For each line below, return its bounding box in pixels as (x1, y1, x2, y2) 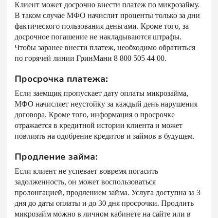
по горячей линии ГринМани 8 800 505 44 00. (15, 54, 166, 62)
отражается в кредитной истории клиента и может (15, 121, 182, 129)
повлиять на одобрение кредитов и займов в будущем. (15, 132, 195, 140)
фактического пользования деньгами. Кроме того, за (15, 22, 189, 30)
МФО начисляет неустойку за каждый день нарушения (15, 100, 198, 108)
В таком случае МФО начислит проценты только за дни (15, 11, 200, 19)
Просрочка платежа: (15, 73, 108, 85)
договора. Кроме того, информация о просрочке (15, 110, 175, 119)
